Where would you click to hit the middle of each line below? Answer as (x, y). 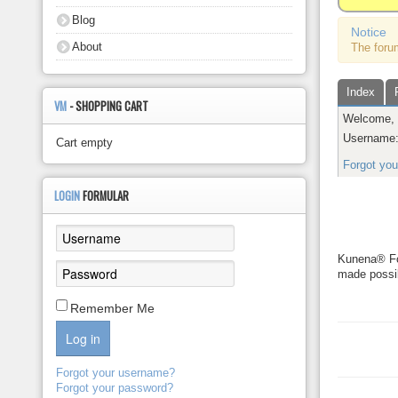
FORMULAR (106, 196)
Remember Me (113, 308)
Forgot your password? (115, 388)
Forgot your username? (116, 373)
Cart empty (85, 143)
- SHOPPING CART (109, 106)
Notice (369, 32)
